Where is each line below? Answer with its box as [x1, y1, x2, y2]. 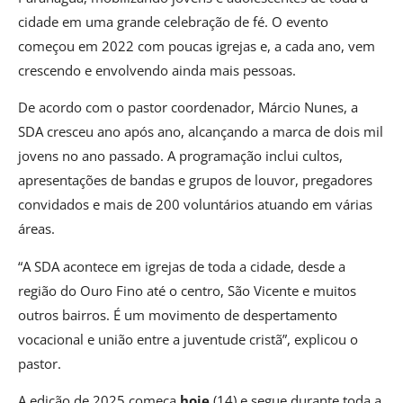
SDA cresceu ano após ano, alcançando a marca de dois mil [18, 122, 383, 141]
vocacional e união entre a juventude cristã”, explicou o [18, 329, 358, 348]
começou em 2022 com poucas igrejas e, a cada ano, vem [18, 36, 375, 55]
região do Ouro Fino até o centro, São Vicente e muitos [18, 281, 356, 300]
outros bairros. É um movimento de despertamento [18, 305, 337, 324]
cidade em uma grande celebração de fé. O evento [18, 12, 328, 31]
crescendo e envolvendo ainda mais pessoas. [18, 60, 296, 79]
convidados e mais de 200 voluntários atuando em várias [18, 195, 372, 214]
